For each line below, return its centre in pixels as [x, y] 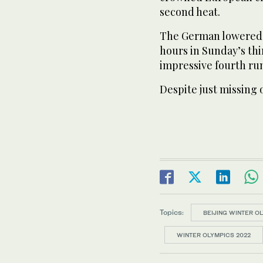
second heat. [190, 12]
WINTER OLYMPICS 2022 [214, 235]
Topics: [172, 212]
